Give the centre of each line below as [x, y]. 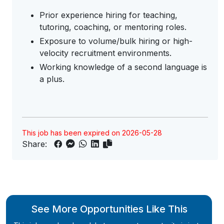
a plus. [53, 79]
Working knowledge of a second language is [123, 67]
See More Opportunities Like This [109, 209]
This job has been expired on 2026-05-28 [92, 133]
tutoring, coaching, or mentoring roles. [114, 27]
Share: [37, 144]
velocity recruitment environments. [107, 53]
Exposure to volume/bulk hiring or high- [116, 41]
